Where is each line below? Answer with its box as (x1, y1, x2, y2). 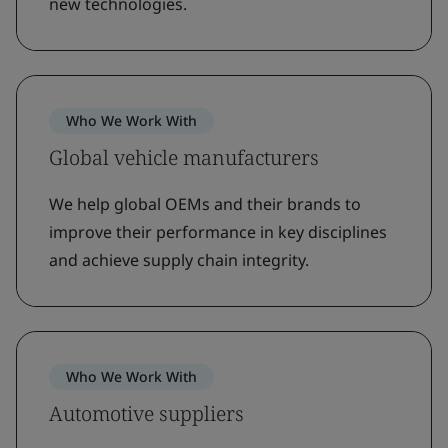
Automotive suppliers (49, 400, 244, 427)
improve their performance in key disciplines (49, 221, 387, 243)
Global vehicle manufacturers (49, 144, 319, 171)
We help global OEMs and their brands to (49, 193, 361, 215)
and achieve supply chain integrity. (49, 249, 309, 271)
